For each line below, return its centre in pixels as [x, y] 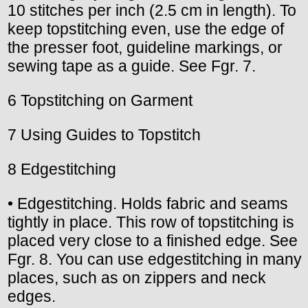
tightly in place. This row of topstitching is [151, 222]
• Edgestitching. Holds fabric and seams [148, 203]
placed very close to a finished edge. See [153, 240]
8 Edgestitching [62, 169]
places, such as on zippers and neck [137, 277]
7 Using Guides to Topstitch [104, 134]
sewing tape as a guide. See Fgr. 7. [132, 66]
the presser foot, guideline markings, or [145, 47]
